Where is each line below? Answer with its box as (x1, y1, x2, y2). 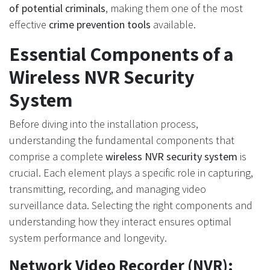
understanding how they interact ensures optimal (9, 215, 231, 228)
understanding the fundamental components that (9, 133, 234, 147)
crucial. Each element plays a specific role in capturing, (9, 166, 253, 180)
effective (9, 17, 49, 31)
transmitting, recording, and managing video (9, 182, 206, 196)
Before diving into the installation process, (9, 117, 198, 131)
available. (151, 17, 196, 31)
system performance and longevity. (9, 231, 167, 245)
